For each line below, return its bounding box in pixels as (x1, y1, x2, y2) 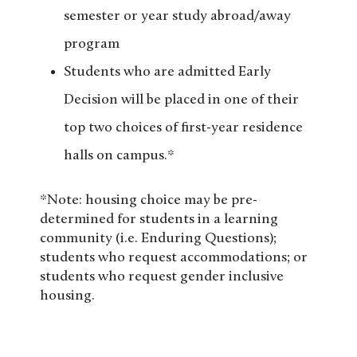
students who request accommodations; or (40, 250, 308, 266)
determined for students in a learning (40, 212, 278, 228)
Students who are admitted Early (64, 65, 271, 80)
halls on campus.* (64, 148, 175, 164)
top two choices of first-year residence (64, 120, 303, 136)
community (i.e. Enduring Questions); (40, 231, 277, 247)
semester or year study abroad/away (64, 9, 291, 25)
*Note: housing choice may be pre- (40, 193, 257, 209)
